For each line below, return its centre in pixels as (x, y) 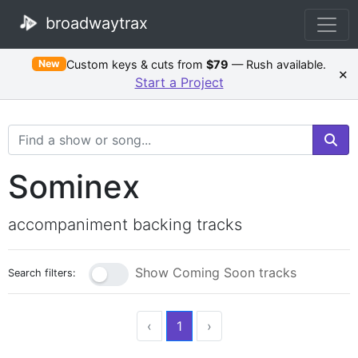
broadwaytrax (94, 23)
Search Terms (48, 133)
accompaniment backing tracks (125, 224)
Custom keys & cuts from (137, 64)
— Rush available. (278, 64)
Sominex (74, 186)
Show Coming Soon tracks (216, 273)
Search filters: (42, 272)
